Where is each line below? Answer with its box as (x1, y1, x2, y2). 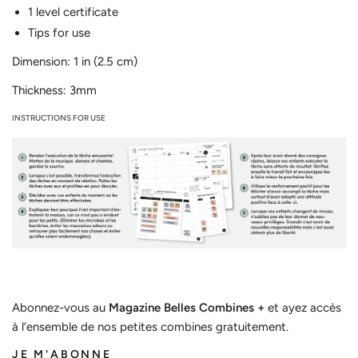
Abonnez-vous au (12, 300, 109, 316)
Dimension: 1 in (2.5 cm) (12, 54, 137, 70)
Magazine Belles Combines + (109, 300, 265, 316)
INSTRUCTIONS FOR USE (12, 113, 105, 124)
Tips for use (28, 26, 90, 41)
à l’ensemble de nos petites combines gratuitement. (12, 320, 288, 335)
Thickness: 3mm (12, 83, 97, 98)
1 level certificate (28, 5, 118, 20)
